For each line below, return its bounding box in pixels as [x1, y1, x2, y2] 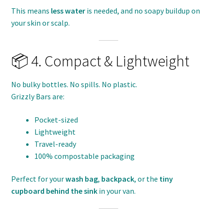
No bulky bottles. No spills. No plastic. [11, 79, 137, 89]
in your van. [97, 186, 136, 196]
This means [11, 6, 51, 16]
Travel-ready [34, 139, 76, 149]
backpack [101, 174, 134, 184]
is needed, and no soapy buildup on [85, 6, 200, 16]
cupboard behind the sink [11, 186, 97, 196]
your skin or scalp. [11, 18, 70, 28]
